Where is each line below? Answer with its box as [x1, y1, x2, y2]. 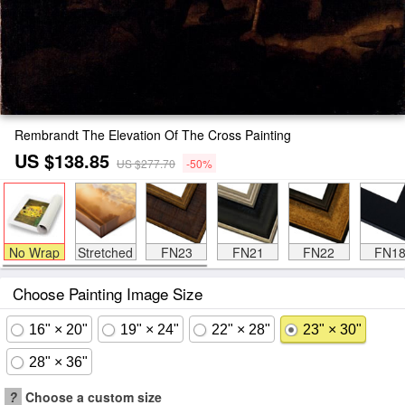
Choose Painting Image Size [13, 282, 202, 305]
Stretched [78, 243, 133, 261]
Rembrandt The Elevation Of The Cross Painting [14, 126, 291, 144]
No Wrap [8, 243, 60, 261]
